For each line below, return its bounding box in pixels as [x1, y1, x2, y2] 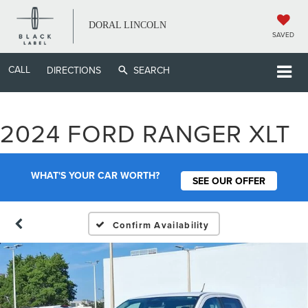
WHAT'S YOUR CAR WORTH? [31, 168, 160, 183]
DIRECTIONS [47, 63, 101, 77]
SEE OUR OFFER [192, 173, 265, 188]
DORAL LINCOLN [89, 20, 167, 30]
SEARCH [133, 63, 170, 77]
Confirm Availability [113, 218, 210, 232]
